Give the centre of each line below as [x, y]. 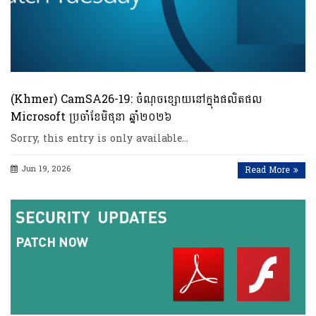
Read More [267, 170]
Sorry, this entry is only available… [99, 138]
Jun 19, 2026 [46, 169]
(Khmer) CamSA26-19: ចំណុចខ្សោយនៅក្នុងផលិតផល [136, 99]
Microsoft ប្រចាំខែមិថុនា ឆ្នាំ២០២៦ [91, 116]
